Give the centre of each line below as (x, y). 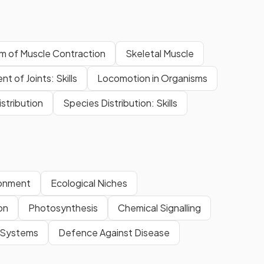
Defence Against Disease (114, 232)
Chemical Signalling (159, 207)
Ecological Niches (89, 183)
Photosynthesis (63, 207)
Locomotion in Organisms (152, 78)
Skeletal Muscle (160, 53)
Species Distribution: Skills (120, 103)
